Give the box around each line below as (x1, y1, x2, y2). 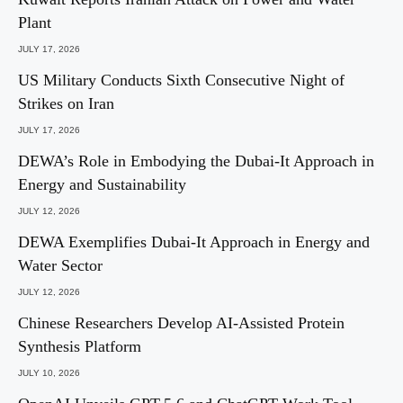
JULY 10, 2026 (18, 368, 80, 379)
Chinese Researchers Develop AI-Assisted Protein (18, 314, 345, 333)
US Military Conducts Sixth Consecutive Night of (18, 71, 345, 90)
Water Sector (18, 256, 103, 275)
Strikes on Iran (18, 94, 114, 113)
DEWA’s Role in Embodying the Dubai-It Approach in (18, 152, 374, 171)
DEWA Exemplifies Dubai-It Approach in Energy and (18, 233, 370, 252)
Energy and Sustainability (18, 175, 186, 194)
